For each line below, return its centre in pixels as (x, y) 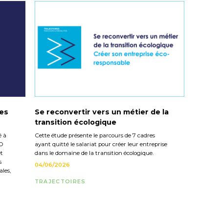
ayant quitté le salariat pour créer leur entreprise (101, 144)
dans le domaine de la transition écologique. (94, 153)
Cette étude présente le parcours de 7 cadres (95, 135)
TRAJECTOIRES (60, 181)
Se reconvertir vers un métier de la (101, 112)
